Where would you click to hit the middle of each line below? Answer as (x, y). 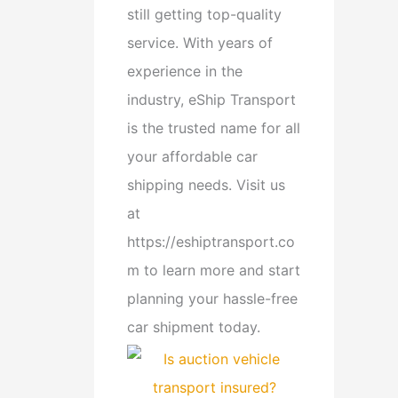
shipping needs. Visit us (206, 185)
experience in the (185, 72)
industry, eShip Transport (211, 100)
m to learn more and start (214, 271)
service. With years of (200, 43)
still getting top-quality (204, 15)
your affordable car (192, 157)
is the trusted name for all (214, 128)
